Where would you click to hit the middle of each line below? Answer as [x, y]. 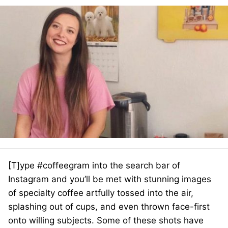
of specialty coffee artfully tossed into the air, [101, 193]
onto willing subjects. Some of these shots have [106, 220]
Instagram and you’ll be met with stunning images [110, 179]
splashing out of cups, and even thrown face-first [109, 207]
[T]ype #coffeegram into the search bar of [94, 165]
